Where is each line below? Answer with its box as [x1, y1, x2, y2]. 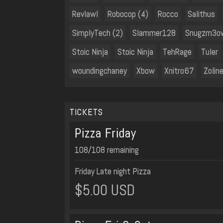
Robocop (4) [108, 8, 148, 19]
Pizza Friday [75, 125, 136, 141]
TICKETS [70, 106, 103, 117]
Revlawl [72, 8, 98, 19]
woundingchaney [72, 65, 127, 76]
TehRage [163, 46, 192, 57]
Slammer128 [132, 27, 176, 38]
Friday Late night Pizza [75, 165, 151, 177]
